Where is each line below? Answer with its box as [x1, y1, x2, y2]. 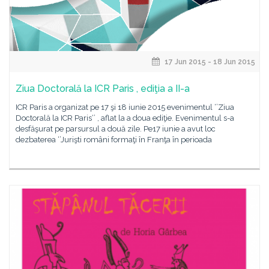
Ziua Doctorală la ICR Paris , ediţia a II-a [16, 83, 190, 94]
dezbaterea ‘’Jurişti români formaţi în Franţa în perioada [16, 135, 212, 144]
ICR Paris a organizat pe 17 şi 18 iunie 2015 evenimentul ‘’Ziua [16, 103, 234, 112]
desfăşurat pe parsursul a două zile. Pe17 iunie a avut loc [16, 124, 216, 133]
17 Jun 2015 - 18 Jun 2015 [163, 58, 255, 66]
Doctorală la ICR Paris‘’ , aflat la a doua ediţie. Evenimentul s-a [16, 113, 234, 122]
